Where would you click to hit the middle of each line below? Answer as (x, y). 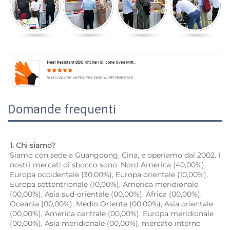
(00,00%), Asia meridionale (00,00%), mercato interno (105, 224)
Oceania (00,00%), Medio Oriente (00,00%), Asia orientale (111, 204)
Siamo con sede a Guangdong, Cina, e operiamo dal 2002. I (115, 155)
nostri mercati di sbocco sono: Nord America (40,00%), (108, 165)
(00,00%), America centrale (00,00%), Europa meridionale (112, 214)
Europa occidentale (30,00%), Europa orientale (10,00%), (109, 175)
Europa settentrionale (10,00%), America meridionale (104, 185)
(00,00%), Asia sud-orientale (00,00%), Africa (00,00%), (106, 194)
